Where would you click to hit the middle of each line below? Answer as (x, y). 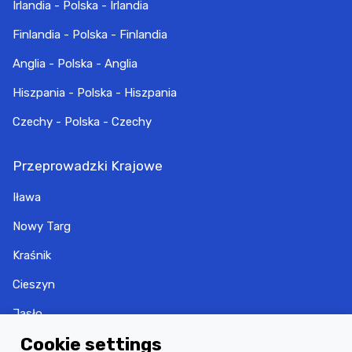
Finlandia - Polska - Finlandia (90, 34)
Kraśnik (32, 256)
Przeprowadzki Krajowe (88, 166)
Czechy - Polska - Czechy (82, 121)
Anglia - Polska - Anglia (75, 63)
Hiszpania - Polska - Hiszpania (95, 92)
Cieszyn (34, 285)
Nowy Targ (42, 227)
